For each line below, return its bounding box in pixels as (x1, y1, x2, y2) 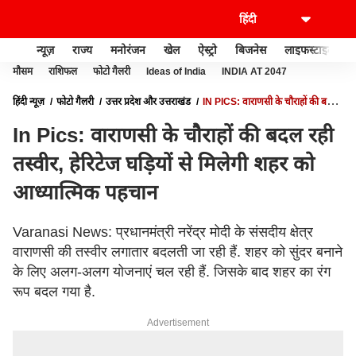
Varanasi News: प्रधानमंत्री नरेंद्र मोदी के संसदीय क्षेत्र (13, 224, 313, 240)
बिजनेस (235, 43, 266, 56)
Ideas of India (146, 66, 206, 77)
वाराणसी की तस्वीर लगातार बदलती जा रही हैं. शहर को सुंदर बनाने (13, 244, 342, 260)
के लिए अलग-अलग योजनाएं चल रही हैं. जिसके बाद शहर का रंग (13, 264, 331, 280)
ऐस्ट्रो (198, 43, 217, 56)
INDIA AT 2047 (222, 66, 287, 77)
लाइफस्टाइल (284, 43, 335, 56)
